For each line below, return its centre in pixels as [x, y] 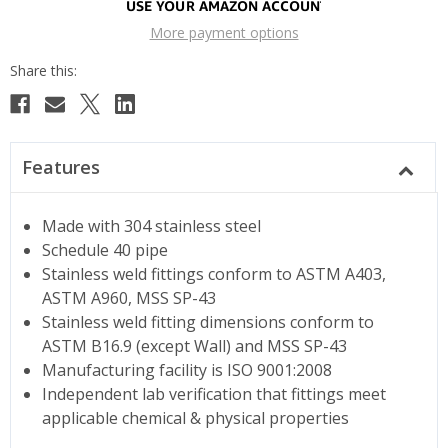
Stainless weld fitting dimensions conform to [208, 321]
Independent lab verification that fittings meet [214, 393]
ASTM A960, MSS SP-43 [129, 297]
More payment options [224, 32]
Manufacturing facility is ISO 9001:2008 [187, 369]
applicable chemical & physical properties [196, 417]
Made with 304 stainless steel [152, 225]
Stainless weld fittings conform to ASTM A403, [214, 273]
